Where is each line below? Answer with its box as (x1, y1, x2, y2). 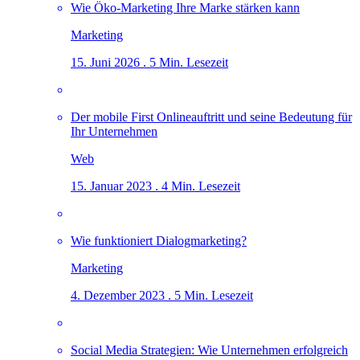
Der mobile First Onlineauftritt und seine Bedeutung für (71, 109, 352, 124)
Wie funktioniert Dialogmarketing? (71, 233, 247, 247)
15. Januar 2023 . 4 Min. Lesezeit (71, 178, 240, 193)
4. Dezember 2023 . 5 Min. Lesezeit (71, 288, 253, 302)
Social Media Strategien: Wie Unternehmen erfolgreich (71, 342, 348, 357)
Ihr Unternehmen (71, 124, 157, 138)
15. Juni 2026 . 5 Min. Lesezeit (71, 55, 228, 69)
